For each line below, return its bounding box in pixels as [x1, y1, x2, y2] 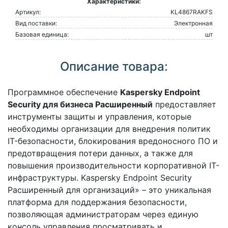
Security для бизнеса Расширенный [8, 99, 153, 110]
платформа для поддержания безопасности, [8, 197, 187, 208]
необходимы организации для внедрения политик [8, 124, 211, 134]
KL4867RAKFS [170, 8, 213, 16]
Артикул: [15, 8, 41, 16]
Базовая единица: [15, 31, 69, 39]
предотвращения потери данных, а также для [8, 148, 193, 159]
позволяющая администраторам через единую [8, 209, 198, 220]
